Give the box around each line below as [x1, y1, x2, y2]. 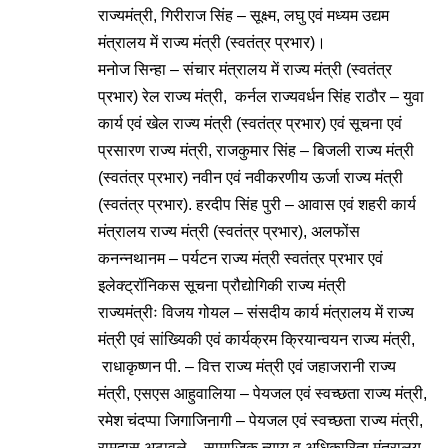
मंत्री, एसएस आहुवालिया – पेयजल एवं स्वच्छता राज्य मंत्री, [98, 385, 427, 402]
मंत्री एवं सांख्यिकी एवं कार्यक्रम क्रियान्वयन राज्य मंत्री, [98, 331, 415, 348]
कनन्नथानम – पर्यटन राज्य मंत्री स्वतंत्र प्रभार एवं [98, 250, 383, 267]
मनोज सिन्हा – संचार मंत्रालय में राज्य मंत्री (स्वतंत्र [98, 61, 392, 78]
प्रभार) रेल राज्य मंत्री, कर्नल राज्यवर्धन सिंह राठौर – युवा [98, 88, 424, 105]
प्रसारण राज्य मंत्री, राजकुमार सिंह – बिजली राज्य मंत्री [98, 142, 414, 159]
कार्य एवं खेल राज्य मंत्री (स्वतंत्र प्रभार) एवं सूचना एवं [98, 115, 402, 132]
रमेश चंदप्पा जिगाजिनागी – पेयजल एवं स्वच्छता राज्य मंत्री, [98, 412, 423, 429]
